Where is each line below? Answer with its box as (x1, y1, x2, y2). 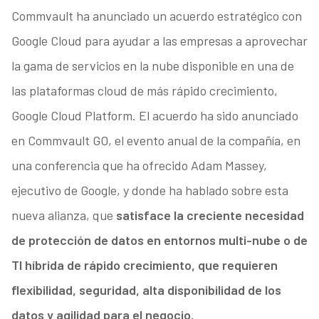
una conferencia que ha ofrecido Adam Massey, (11, 157, 267, 174)
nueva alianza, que (11, 207, 116, 224)
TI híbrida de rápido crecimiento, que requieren (11, 257, 278, 273)
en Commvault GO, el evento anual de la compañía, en (11, 132, 300, 149)
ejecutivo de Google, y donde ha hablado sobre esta (11, 182, 288, 199)
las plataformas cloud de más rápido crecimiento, (11, 83, 278, 99)
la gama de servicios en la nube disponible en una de (11, 58, 294, 74)
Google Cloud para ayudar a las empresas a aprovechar (11, 33, 308, 49)
